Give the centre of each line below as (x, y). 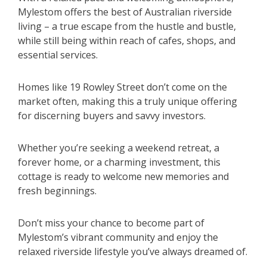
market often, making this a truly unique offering (128, 102)
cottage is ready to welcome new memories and (123, 177)
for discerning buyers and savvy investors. (112, 116)
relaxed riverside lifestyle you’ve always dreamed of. (133, 252)
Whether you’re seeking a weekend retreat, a (119, 148)
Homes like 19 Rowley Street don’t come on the (122, 87)
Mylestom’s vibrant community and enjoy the (118, 237)
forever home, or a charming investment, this (119, 162)
